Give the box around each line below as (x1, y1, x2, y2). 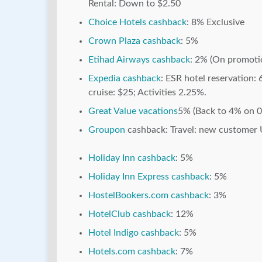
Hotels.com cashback (88, 247, 175, 257)
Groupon (88, 125, 125, 135)
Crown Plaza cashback (88, 36, 181, 46)
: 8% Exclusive (187, 18, 244, 27)
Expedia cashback (88, 74, 161, 84)
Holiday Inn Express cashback (88, 172, 209, 182)
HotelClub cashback (88, 209, 171, 219)
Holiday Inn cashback (88, 153, 175, 163)
